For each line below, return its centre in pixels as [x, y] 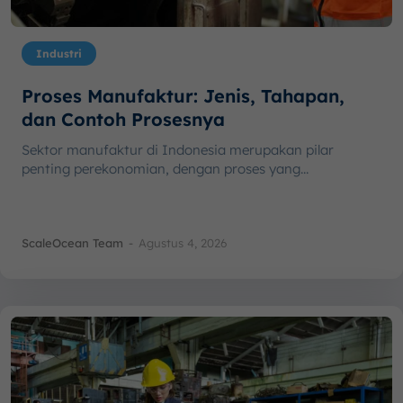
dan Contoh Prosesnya [123, 119]
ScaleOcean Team [72, 242]
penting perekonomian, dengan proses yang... [165, 168]
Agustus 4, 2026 [183, 242]
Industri [59, 53]
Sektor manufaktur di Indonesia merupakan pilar [178, 149]
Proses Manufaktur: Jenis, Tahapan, [183, 95]
